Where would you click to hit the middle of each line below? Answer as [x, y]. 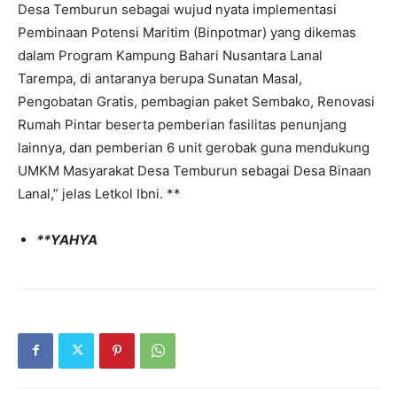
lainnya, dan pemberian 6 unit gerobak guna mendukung [194, 147]
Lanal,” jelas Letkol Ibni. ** [99, 193]
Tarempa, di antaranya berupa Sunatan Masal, [160, 78]
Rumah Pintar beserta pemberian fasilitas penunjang [182, 124]
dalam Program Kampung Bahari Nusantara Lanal [170, 55]
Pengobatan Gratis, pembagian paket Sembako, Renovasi [196, 101]
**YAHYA [67, 239]
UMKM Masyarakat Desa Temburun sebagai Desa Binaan [195, 170]
